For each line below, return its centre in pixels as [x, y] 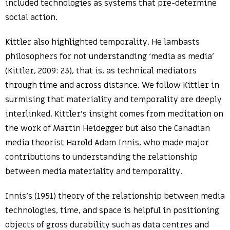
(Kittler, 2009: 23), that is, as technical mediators [101, 71]
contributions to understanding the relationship [101, 157]
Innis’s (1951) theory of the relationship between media [115, 196]
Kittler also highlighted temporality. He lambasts [102, 42]
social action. [31, 17]
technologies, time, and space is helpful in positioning [112, 210]
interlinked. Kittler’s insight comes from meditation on [114, 114]
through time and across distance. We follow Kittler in [112, 85]
